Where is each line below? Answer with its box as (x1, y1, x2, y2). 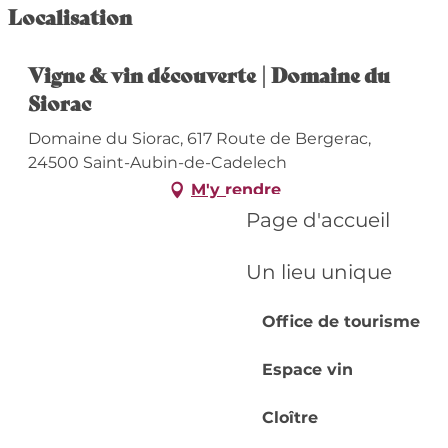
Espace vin (261, 360, 353, 379)
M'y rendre (191, 179, 281, 199)
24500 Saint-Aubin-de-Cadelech (27, 152, 287, 172)
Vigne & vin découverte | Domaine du (27, 59, 390, 89)
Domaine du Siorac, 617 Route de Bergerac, (27, 128, 371, 148)
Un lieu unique (245, 260, 392, 284)
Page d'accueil (245, 208, 390, 232)
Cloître (261, 408, 318, 427)
